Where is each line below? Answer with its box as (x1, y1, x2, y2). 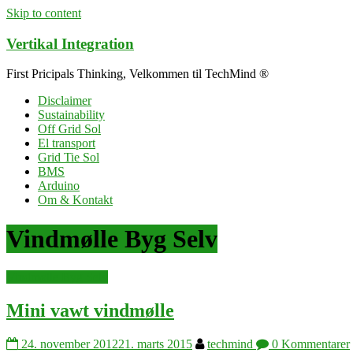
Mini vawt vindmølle (6, 300, 174, 321)
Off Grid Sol (38, 122, 101, 136)
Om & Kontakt (38, 193, 113, 207)
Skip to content (6, 6, 81, 20)
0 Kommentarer (269, 337, 350, 351)
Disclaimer (38, 94, 91, 108)
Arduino (38, 179, 80, 193)
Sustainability (38, 108, 105, 122)
